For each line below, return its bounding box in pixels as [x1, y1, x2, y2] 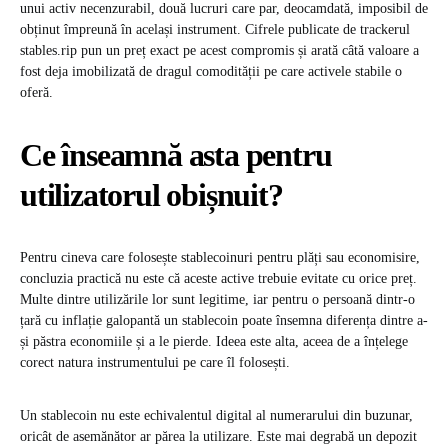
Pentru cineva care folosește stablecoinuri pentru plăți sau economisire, [20, 250, 420, 266]
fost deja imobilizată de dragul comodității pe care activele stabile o [20, 64, 402, 80]
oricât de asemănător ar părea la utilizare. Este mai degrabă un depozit [20, 429, 417, 445]
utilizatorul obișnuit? [20, 177, 283, 214]
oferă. [20, 85, 53, 101]
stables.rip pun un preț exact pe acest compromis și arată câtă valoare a [20, 43, 419, 59]
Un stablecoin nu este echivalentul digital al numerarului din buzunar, [20, 408, 413, 424]
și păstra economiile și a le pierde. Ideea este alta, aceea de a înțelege [20, 334, 408, 350]
